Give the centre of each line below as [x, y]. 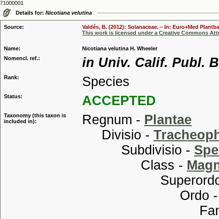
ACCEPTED [119, 101]
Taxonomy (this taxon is [35, 115]
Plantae [168, 120]
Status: [13, 96]
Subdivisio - [138, 150]
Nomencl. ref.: [22, 58]
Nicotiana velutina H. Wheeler [120, 48]
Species [106, 82]
